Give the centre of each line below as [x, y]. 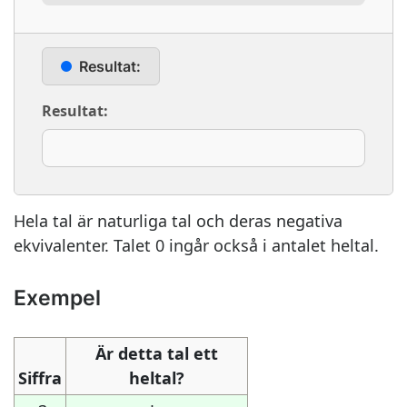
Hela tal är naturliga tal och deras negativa [178, 221]
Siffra [40, 378]
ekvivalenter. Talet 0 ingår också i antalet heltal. [196, 245]
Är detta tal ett [157, 353]
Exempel [57, 298]
